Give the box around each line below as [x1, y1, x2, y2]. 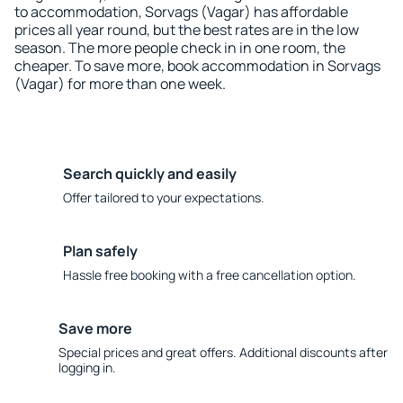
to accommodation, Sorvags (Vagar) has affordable [14, 2, 348, 22]
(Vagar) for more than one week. [14, 74, 226, 94]
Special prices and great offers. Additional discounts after [58, 344, 388, 361]
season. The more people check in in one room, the [14, 38, 345, 58]
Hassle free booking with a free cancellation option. [63, 266, 356, 283]
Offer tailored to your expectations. [63, 189, 264, 206]
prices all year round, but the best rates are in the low [14, 20, 359, 40]
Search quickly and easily [63, 164, 237, 184]
